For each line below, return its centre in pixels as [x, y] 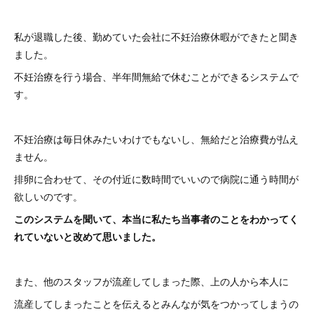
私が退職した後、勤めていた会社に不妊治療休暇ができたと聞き [156, 36]
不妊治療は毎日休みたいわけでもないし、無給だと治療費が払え [156, 139]
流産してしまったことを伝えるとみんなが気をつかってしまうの [156, 303]
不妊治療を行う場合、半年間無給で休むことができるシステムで [156, 76]
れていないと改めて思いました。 [88, 236]
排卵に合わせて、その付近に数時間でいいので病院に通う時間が [156, 179]
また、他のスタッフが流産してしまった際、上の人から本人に [151, 281]
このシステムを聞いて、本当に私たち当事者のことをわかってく [156, 219]
